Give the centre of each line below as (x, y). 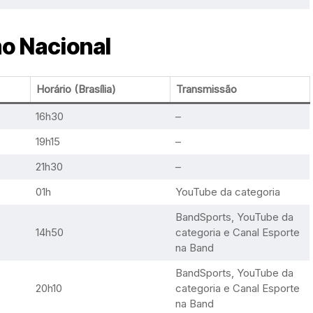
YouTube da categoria (227, 192)
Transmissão (206, 89)
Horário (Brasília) (76, 89)
